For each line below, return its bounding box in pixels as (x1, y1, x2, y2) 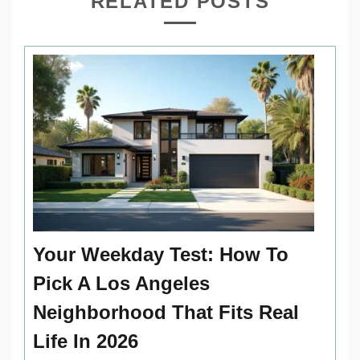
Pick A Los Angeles (33, 272, 210, 294)
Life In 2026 (33, 329, 138, 352)
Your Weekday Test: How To (33, 243, 288, 265)
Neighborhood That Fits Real (33, 301, 299, 323)
